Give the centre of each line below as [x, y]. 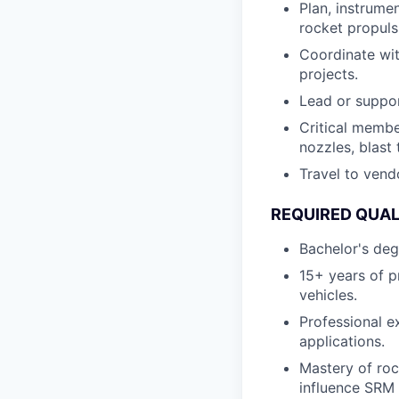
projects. [329, 74]
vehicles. [328, 295]
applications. [342, 341]
